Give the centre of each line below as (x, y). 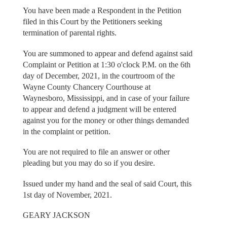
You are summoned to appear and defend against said (107, 53)
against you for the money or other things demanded (106, 120)
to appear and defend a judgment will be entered (99, 109)
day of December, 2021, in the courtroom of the (99, 75)
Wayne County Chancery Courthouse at (86, 87)
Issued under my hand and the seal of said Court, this (107, 183)
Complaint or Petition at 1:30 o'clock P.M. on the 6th (106, 64)
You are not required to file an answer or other (96, 152)
